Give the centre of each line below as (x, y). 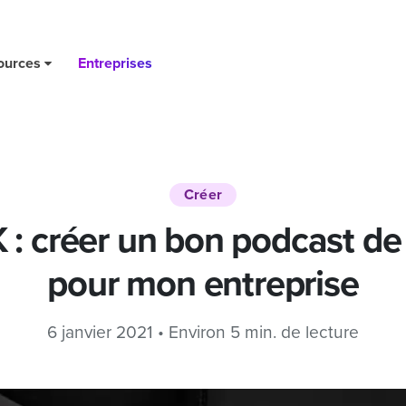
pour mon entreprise (203, 284)
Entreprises (115, 63)
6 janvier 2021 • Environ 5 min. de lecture (203, 333)
